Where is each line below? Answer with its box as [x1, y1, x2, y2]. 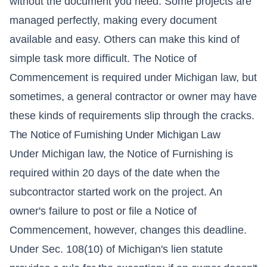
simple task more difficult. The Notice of [10, 52, 197, 65]
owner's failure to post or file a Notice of [10, 205, 197, 218]
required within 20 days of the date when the [10, 167, 220, 179]
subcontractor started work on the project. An [10, 186, 222, 198]
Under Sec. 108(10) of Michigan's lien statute [10, 243, 223, 256]
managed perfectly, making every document [10, 14, 217, 27]
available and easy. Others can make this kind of [10, 33, 240, 46]
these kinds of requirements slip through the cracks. [10, 110, 254, 122]
